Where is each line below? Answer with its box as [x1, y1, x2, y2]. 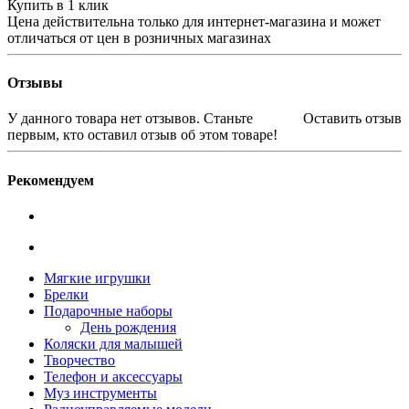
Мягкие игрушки [44, 269, 151, 286]
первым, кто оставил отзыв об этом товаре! [7, 127, 278, 143]
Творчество [44, 351, 115, 368]
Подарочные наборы [44, 302, 173, 319]
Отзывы [7, 75, 63, 91]
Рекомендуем [7, 172, 94, 188]
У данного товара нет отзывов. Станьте [7, 110, 253, 127]
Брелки [44, 286, 89, 302]
